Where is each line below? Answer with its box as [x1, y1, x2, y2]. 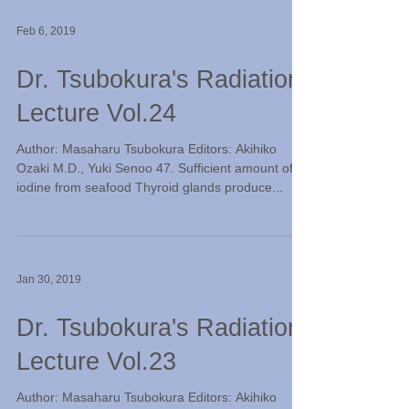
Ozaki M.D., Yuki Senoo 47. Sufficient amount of [16, 161, 293, 175]
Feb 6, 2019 [16, 25, 76, 37]
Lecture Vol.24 [16, 100, 176, 127]
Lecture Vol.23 [16, 348, 176, 375]
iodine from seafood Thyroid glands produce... [16, 180, 283, 194]
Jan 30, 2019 [16, 273, 81, 286]
